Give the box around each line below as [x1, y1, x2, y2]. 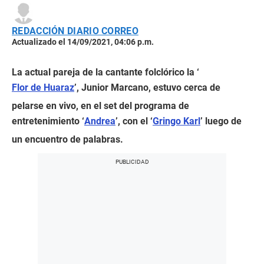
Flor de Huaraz [12, 82, 74, 94]
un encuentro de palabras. [12, 134, 123, 146]
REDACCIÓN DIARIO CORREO [12, 25, 138, 37]
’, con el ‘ [115, 115, 153, 127]
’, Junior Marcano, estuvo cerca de [74, 82, 220, 94]
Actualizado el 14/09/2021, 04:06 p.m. [12, 37, 154, 47]
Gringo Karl [153, 115, 200, 127]
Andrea [84, 115, 115, 127]
